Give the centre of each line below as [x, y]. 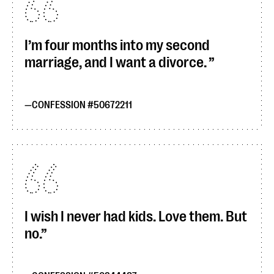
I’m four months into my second [117, 45]
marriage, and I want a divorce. [117, 62]
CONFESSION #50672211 [82, 105]
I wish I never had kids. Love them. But [136, 217]
